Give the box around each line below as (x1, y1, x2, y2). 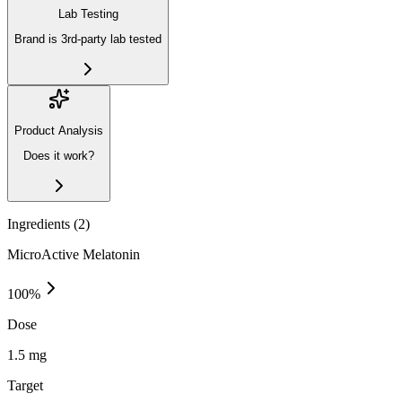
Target (7, 377, 43, 393)
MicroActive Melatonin (7, 246, 140, 262)
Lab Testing (57, 7, 118, 21)
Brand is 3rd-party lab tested (14, 32, 162, 47)
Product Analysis (14, 123, 103, 137)
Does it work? (23, 149, 94, 163)
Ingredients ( (7, 215, 78, 232)
